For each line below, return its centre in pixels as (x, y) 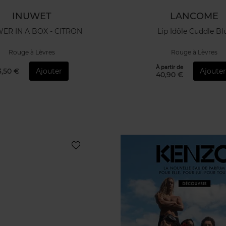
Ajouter (49, 71)
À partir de (170, 67)
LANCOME (194, 16)
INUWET (32, 16)
